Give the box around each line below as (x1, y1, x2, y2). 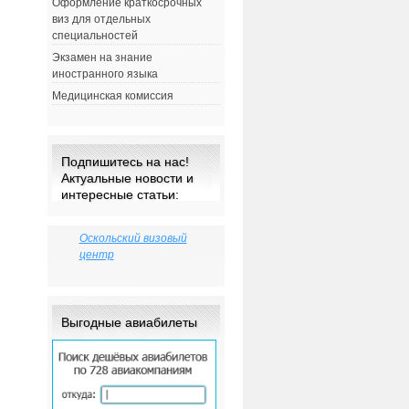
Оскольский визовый (79, 232, 187, 246)
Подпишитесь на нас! (60, 154, 189, 170)
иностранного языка (51, 68, 158, 81)
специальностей (51, 29, 138, 43)
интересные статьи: (60, 187, 179, 203)
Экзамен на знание (51, 51, 152, 65)
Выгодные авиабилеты (60, 314, 197, 330)
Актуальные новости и (60, 171, 194, 186)
